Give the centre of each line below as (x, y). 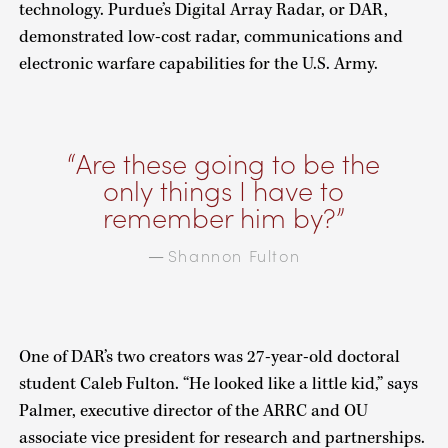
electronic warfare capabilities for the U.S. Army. (198, 64)
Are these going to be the (228, 163)
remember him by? (219, 217)
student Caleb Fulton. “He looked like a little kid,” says (218, 383)
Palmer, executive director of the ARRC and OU (193, 410)
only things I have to (224, 190)
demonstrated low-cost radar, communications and (210, 37)
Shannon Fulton (234, 255)
